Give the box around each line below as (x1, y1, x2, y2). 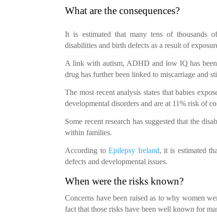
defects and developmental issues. (65, 157, 168, 166)
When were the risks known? (65, 175, 184, 187)
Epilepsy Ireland (108, 146, 159, 155)
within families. (65, 128, 112, 137)
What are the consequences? (65, 4, 180, 16)
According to (65, 146, 109, 155)
